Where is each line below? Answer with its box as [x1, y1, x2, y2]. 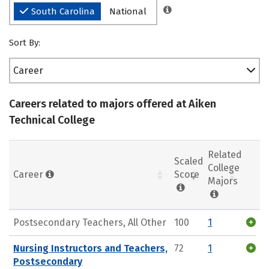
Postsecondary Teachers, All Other [13, 216, 166, 228]
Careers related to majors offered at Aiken [9, 97, 216, 110]
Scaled [174, 155, 204, 167]
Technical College [9, 113, 95, 127]
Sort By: [9, 37, 40, 48]
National [109, 6, 147, 17]
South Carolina [31, 6, 95, 17]
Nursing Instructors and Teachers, [13, 242, 168, 254]
